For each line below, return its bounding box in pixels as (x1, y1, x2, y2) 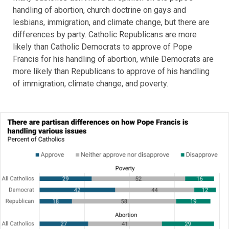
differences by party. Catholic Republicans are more (13, 30, 197, 40)
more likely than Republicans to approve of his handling (13, 66, 210, 77)
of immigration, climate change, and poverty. (13, 79, 172, 89)
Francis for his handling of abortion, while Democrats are (13, 54, 214, 64)
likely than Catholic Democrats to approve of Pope (13, 42, 192, 52)
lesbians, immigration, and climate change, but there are (13, 17, 210, 28)
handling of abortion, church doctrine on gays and (13, 5, 186, 15)
